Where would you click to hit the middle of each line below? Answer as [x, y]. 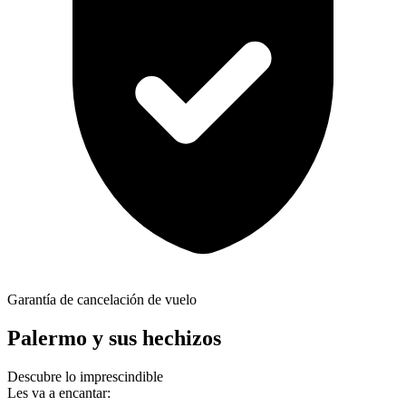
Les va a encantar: [59, 393]
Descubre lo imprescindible [85, 377]
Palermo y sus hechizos [114, 338]
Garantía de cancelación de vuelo [102, 300]
